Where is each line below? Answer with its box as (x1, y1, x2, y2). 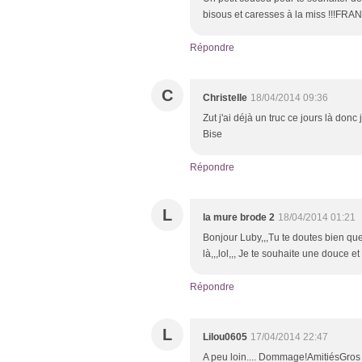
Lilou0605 (203, 330, 247, 343)
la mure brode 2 (203, 211, 275, 223)
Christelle (203, 91, 247, 103)
